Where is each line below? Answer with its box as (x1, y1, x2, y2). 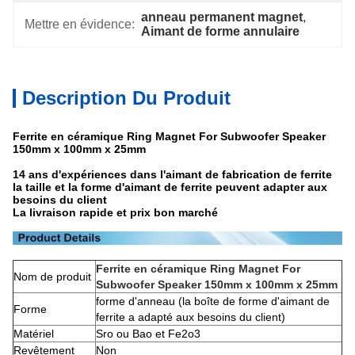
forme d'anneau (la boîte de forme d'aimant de (96, 295, 330, 308)
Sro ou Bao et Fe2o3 (96, 327, 200, 341)
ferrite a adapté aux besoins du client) (96, 311, 285, 324)
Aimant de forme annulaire (141, 25, 300, 38)
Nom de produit (13, 270, 91, 284)
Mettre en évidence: (25, 17, 135, 31)
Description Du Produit (22, 87, 231, 109)
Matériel (13, 327, 54, 341)
